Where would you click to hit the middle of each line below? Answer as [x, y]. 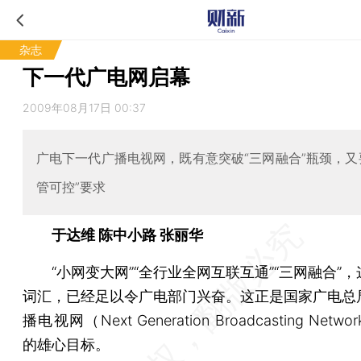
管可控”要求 [71, 187]
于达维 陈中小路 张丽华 [120, 234]
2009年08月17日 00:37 [84, 108]
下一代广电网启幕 [106, 77]
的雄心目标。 [66, 344]
